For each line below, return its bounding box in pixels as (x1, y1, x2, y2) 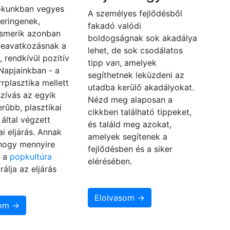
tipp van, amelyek (87, 57, 157, 68)
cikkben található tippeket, (87, 107, 191, 118)
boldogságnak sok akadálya (87, 33, 197, 44)
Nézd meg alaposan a (87, 94, 172, 105)
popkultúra (10, 151, 52, 162)
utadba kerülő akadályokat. (87, 82, 194, 93)
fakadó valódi (87, 21, 141, 31)
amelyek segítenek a (87, 131, 167, 142)
